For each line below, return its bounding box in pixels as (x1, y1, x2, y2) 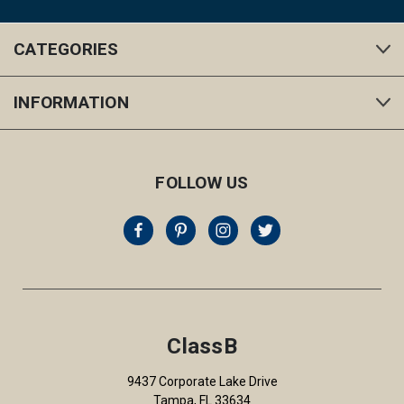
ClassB (167, 334, 237, 360)
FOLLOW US (155, 172, 249, 194)
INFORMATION (14, 92, 129, 114)
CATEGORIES (14, 39, 119, 60)
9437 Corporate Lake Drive (126, 374, 278, 390)
